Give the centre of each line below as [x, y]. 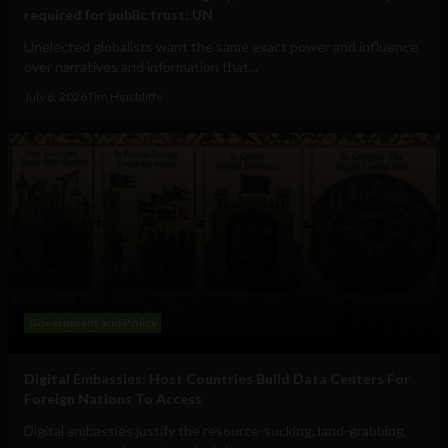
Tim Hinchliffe [125, 97]
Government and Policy [92, 323]
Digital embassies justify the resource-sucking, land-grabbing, [215, 431]
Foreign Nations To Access [113, 399]
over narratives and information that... [141, 67]
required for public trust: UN [118, 15]
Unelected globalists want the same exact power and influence [221, 47]
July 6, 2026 [55, 97]
